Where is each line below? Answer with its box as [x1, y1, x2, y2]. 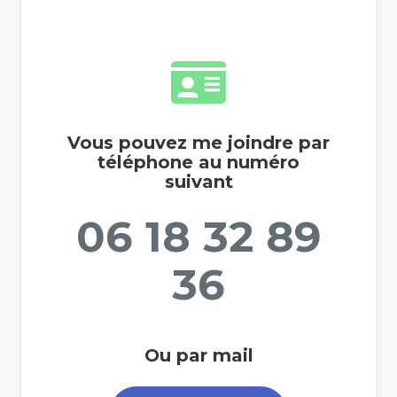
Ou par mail [144, 345, 253, 367]
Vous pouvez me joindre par [67, 132, 330, 154]
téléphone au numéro [97, 152, 300, 174]
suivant [164, 171, 233, 193]
